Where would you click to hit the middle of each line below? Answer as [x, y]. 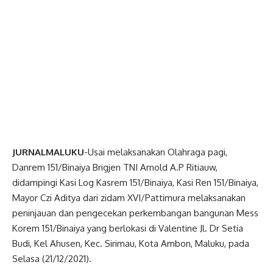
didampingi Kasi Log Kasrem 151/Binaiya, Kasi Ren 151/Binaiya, [135, 182]
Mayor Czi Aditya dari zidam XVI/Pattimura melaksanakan [129, 197]
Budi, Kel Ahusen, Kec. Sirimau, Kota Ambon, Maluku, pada [131, 243]
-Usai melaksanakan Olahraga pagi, [156, 152]
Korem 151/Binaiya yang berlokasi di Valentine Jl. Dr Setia [128, 228]
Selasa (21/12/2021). [52, 258]
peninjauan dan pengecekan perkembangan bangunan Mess [135, 213]
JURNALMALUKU [48, 152]
